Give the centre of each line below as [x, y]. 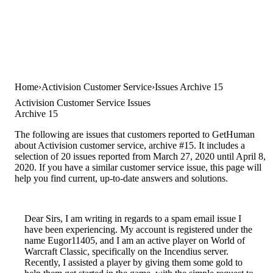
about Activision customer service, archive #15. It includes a [130, 145]
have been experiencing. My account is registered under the [138, 229]
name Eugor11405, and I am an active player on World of [135, 240]
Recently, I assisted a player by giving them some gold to [133, 262]
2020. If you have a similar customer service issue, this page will [138, 167]
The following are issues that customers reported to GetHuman [135, 134]
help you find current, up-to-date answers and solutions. [121, 178]
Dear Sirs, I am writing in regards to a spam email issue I [133, 218]
